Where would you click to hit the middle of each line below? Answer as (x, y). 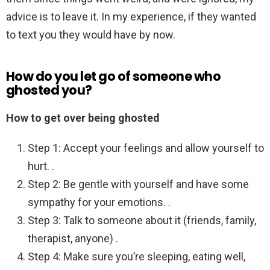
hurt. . (41, 166)
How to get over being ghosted (83, 118)
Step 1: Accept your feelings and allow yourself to (146, 148)
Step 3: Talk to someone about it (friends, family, (142, 221)
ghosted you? (49, 90)
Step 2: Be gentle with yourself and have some (138, 184)
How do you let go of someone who (114, 77)
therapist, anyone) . (73, 239)
